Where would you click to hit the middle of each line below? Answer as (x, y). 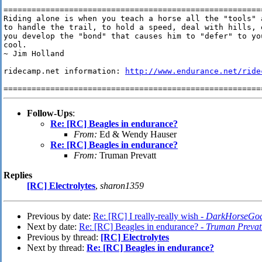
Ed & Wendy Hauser (137, 135)
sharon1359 (122, 186)
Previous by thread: (64, 237)
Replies (18, 175)
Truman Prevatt (127, 156)
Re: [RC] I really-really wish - (149, 216)
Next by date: (53, 227)
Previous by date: (60, 216)
